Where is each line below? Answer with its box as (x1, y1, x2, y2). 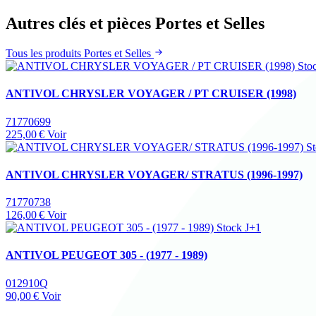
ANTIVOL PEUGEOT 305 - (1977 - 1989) (6, 249, 207, 262)
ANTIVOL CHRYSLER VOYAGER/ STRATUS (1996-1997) (6, 168, 303, 181)
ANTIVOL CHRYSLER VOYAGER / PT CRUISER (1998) (6, 87, 296, 100)
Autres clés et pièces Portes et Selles (6, 14, 265, 33)
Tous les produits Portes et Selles (6, 47, 154, 60)
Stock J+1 (217, 221, 261, 234)
